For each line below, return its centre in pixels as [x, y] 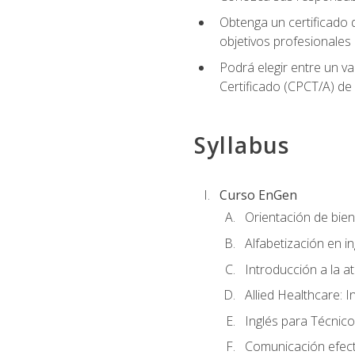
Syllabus [242, 145]
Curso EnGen [258, 195]
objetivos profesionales [285, 42]
